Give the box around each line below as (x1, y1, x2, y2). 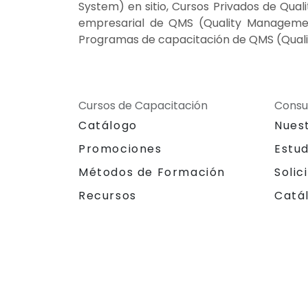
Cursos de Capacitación (78, 97, 208, 113)
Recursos (78, 187, 137, 203)
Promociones (78, 140, 162, 157)
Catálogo (78, 117, 137, 133)
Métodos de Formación (78, 164, 225, 180)
